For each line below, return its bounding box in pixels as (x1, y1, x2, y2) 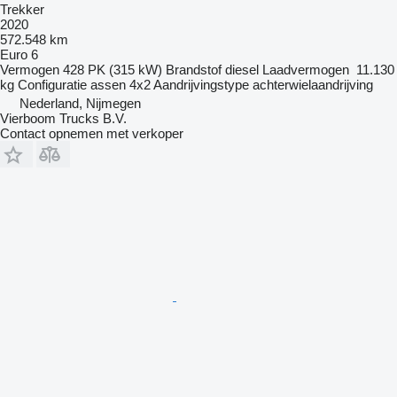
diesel (225, 61, 259, 77)
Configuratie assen (18, 76, 126, 92)
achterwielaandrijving (253, 76, 373, 92)
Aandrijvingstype (153, 76, 249, 92)
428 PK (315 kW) (63, 61, 162, 77)
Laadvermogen (262, 61, 349, 77)
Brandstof (166, 61, 222, 77)
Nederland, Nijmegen (19, 95, 141, 111)
